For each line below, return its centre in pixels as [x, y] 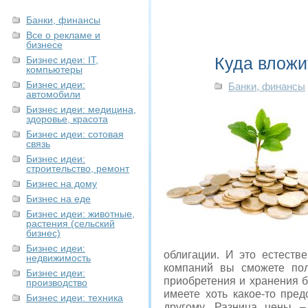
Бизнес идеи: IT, [62, 60]
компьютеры [54, 69]
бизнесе [44, 45]
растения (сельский [70, 223]
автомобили [53, 94]
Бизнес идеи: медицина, [81, 109]
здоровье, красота [67, 119]
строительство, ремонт [78, 168]
